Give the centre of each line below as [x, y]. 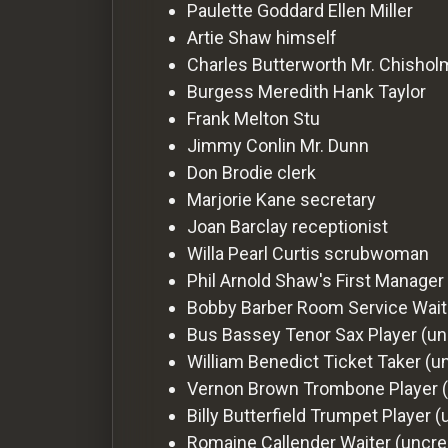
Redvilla [37, 120]
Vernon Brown [243, 388]
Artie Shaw [229, 37]
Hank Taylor [379, 91]
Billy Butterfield [246, 415]
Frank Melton [238, 118]
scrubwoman [376, 253]
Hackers [58, 31]
